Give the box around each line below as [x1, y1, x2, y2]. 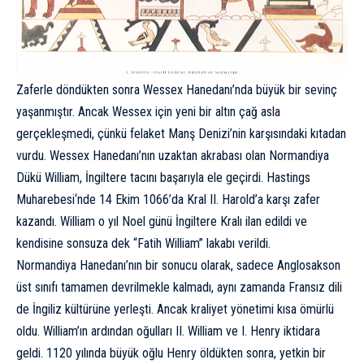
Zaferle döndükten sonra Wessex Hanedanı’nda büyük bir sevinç [16, 81, 337, 97]
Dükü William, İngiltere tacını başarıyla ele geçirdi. [16, 169, 266, 185]
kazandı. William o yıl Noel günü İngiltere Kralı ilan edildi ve [16, 213, 307, 229]
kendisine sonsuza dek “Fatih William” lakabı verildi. [16, 235, 271, 251]
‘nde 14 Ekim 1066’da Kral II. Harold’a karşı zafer [75, 191, 320, 207]
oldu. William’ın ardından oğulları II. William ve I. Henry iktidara [16, 323, 320, 339]
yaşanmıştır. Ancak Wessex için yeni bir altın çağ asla [16, 103, 280, 119]
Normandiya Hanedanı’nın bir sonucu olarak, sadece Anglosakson [16, 257, 340, 273]
